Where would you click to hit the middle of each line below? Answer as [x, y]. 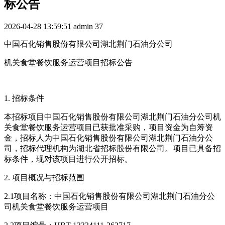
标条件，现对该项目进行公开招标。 [68, 159]
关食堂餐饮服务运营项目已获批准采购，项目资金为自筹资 [108, 127]
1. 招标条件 [24, 98]
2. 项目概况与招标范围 [44, 177]
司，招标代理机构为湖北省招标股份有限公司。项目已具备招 [113, 148]
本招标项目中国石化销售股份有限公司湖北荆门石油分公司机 [113, 117]
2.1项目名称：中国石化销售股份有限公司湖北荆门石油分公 [109, 196]
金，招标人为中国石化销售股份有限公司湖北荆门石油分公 [108, 138]
